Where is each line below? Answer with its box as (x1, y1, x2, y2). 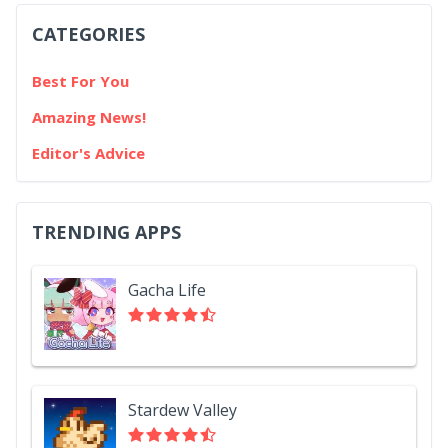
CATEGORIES (32, 22, 145, 47)
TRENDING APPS (32, 220, 181, 245)
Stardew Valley (128, 399, 237, 422)
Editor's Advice (32, 143, 145, 164)
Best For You (32, 71, 129, 92)
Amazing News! (32, 107, 146, 128)
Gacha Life (128, 279, 206, 302)
